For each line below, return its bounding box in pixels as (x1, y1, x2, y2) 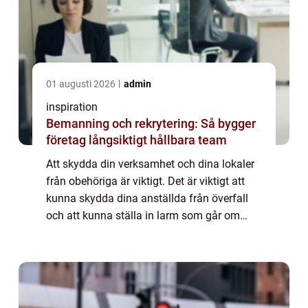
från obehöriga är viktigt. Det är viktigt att (46, 175, 245, 188)
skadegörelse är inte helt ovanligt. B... (46, 243, 226, 257)
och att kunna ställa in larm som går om (46, 209, 240, 223)
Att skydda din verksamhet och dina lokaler (46, 157, 254, 171)
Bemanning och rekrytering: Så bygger (46, 116, 256, 131)
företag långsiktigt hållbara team (46, 133, 227, 148)
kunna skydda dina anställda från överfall (46, 192, 248, 206)
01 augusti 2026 (46, 78, 118, 90)
